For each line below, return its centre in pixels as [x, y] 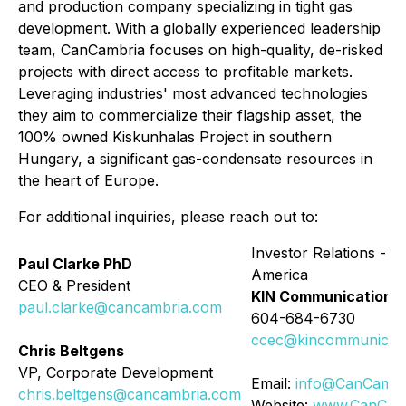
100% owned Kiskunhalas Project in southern [175, 137]
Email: [273, 383]
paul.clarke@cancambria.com [120, 307]
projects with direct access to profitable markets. [185, 72]
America [280, 275]
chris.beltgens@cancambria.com [130, 394]
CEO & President [74, 285]
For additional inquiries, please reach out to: [168, 217]
